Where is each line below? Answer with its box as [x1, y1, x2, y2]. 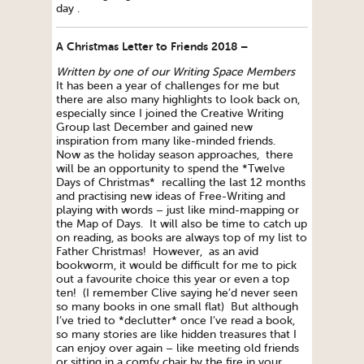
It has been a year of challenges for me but [56, 80, 279, 93]
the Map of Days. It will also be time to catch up [56, 218, 307, 231]
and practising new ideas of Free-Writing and [56, 190, 285, 203]
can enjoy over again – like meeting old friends [56, 342, 299, 355]
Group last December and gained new [56, 121, 253, 134]
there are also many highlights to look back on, [56, 93, 303, 106]
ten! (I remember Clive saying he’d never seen [56, 287, 297, 300]
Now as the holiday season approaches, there [56, 149, 293, 162]
